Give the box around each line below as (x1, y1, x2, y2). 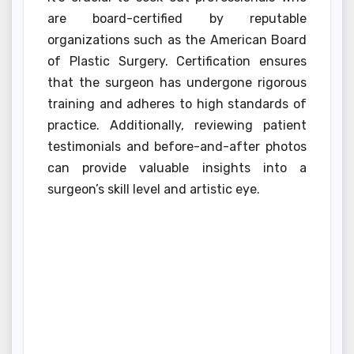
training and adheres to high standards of (47, 96, 307, 111)
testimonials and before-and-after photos (47, 138, 307, 154)
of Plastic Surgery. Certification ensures (47, 53, 307, 69)
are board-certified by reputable (47, 10, 307, 26)
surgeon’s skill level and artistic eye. (47, 181, 260, 197)
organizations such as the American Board (47, 32, 307, 47)
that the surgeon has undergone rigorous (47, 74, 307, 90)
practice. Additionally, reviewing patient (47, 117, 307, 133)
